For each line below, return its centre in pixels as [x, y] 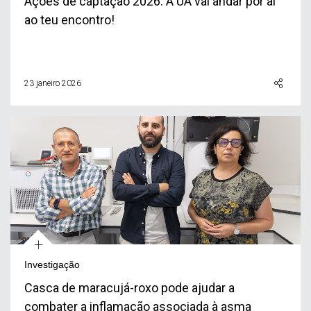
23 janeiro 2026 [53, 83]
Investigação [52, 264]
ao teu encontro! [69, 20]
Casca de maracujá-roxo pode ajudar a [129, 288]
